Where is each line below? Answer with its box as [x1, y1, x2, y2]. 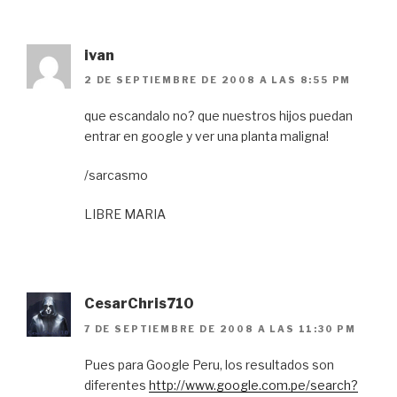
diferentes [84, 377, 149, 393]
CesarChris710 [84, 295, 194, 313]
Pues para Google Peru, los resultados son [84, 356, 334, 372]
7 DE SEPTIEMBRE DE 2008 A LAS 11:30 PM [84, 323, 357, 334]
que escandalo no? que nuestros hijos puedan [84, 108, 353, 124]
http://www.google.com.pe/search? [149, 377, 358, 393]
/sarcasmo [84, 167, 148, 183]
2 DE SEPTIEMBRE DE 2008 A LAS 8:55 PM [84, 74, 352, 86]
